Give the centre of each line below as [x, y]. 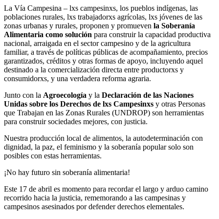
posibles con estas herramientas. [53, 156]
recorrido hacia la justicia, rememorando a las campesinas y [95, 198]
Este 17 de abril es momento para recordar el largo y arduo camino [106, 189]
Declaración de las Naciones [148, 95]
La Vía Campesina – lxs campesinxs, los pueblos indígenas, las [101, 8]
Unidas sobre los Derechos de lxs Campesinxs [80, 104]
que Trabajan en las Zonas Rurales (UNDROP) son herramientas [104, 113]
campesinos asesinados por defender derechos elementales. [94, 207]
